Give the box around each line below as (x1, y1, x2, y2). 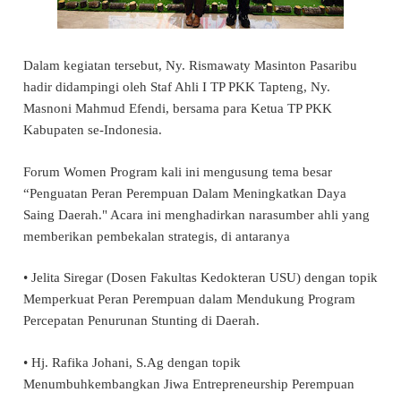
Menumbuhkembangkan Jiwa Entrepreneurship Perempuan (23, 376, 354, 391)
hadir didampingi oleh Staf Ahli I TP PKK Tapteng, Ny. (23, 80, 330, 95)
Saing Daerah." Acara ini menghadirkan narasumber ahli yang (23, 207, 370, 222)
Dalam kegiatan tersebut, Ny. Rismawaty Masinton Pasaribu (23, 58, 357, 73)
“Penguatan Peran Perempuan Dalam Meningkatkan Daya (23, 185, 346, 200)
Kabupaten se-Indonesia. (23, 123, 162, 138)
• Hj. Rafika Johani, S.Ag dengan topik (23, 354, 241, 370)
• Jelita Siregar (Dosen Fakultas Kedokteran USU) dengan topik (23, 270, 378, 286)
